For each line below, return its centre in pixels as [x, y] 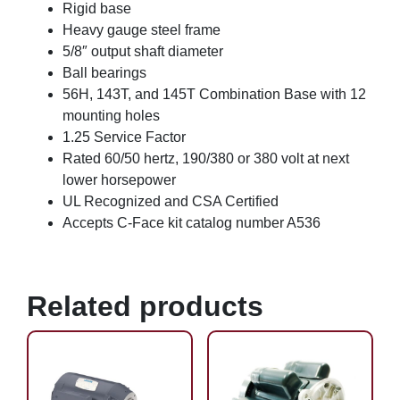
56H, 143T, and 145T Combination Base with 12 [214, 94]
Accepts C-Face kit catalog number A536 [192, 222]
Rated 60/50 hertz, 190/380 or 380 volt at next [206, 158]
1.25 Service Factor [124, 137]
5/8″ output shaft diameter [143, 51]
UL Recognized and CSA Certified [171, 201]
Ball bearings [104, 72]
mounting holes [111, 115]
